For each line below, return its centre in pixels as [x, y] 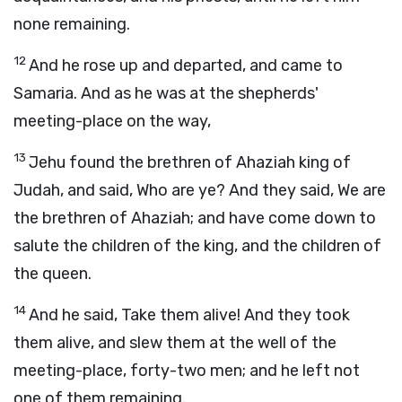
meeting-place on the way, [112, 121]
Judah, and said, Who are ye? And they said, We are [200, 190]
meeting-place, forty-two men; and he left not [187, 371]
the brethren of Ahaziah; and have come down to [195, 218]
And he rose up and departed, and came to [186, 66]
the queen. [52, 274]
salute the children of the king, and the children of [197, 246]
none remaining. [72, 24]
